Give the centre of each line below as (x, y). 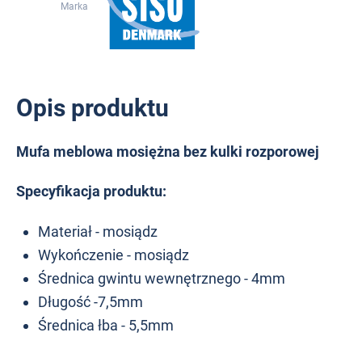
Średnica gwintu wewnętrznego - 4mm (162, 278)
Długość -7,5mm (90, 301)
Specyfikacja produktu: (91, 192)
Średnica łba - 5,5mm (106, 325)
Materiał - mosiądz (98, 231)
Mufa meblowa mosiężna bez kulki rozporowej (168, 151)
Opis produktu (93, 107)
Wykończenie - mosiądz (114, 255)
